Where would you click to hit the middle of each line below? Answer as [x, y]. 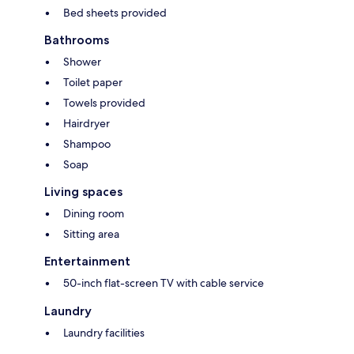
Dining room [94, 214]
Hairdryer [87, 124]
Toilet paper [93, 83]
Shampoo [87, 144]
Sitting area [91, 234]
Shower [82, 62]
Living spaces [83, 192]
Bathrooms [77, 40]
